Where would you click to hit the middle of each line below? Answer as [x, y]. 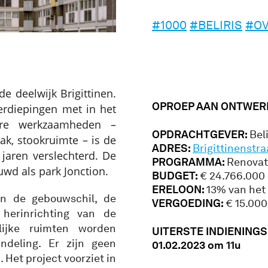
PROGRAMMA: [189, 162]
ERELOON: [179, 189]
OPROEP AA [181, 106]
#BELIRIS [216, 25]
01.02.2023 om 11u [197, 245]
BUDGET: [176, 176]
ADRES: [172, 148]
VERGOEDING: [189, 203]
